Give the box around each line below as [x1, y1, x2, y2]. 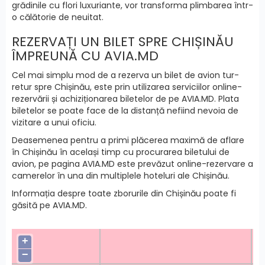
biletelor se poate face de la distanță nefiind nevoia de [12, 105, 238, 117]
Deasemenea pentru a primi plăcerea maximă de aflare [12, 134, 244, 147]
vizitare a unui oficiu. [12, 117, 96, 129]
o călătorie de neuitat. [12, 11, 104, 24]
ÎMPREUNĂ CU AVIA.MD [12, 47, 159, 66]
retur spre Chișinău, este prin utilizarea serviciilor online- [12, 81, 242, 93]
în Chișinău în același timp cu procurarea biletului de [12, 146, 230, 159]
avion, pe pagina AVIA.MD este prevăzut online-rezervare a [12, 158, 253, 170]
